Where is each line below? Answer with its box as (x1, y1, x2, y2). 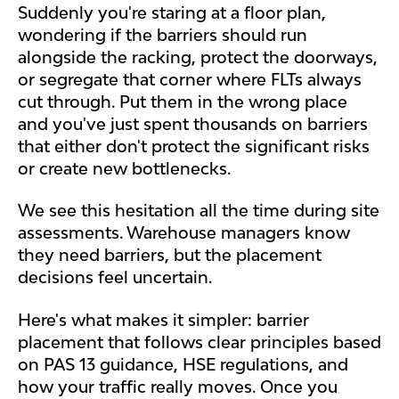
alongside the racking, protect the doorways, (18, 46, 378, 67)
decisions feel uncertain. (18, 267, 212, 288)
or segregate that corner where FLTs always (18, 69, 362, 89)
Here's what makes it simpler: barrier (18, 309, 309, 330)
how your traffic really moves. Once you (18, 376, 338, 396)
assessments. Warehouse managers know (18, 223, 350, 243)
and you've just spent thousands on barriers (18, 113, 368, 134)
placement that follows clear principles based (18, 331, 381, 352)
